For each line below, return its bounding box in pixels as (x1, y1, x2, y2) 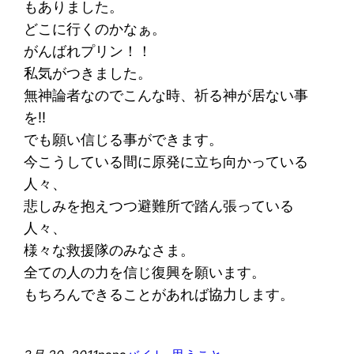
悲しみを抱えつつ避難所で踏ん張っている (24, 197, 295, 214)
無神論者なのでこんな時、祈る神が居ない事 (24, 86, 309, 104)
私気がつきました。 (24, 64, 153, 81)
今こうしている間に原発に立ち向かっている (24, 153, 309, 170)
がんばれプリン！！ (24, 42, 153, 59)
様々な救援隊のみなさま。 (24, 241, 195, 258)
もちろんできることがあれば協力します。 (24, 285, 295, 303)
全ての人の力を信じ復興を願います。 (24, 263, 266, 281)
